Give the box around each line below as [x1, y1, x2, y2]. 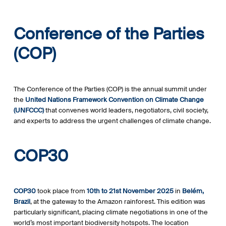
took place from [35, 187, 87, 196]
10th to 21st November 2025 [86, 187, 174, 196]
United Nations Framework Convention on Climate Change [25, 95, 204, 104]
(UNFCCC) [13, 105, 44, 115]
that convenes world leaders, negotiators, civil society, [45, 105, 208, 115]
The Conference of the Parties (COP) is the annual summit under [13, 84, 207, 93]
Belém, [182, 187, 204, 196]
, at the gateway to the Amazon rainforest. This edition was [30, 197, 205, 206]
